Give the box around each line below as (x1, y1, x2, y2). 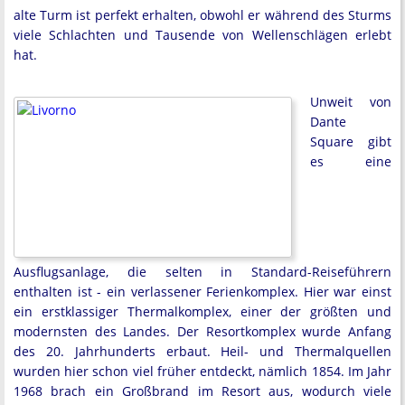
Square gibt (310, 132, 391, 150)
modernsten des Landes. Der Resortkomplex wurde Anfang (14, 322, 391, 340)
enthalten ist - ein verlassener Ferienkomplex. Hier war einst (14, 282, 391, 300)
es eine (310, 152, 391, 170)
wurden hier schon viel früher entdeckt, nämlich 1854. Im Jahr (14, 362, 391, 380)
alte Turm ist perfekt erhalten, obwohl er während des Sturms (14, 5, 391, 24)
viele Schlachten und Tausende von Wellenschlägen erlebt (14, 25, 391, 43)
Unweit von (310, 92, 391, 110)
